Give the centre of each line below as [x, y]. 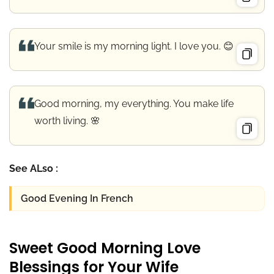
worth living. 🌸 [67, 120]
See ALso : [34, 168]
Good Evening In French [77, 199]
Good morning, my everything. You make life [134, 103]
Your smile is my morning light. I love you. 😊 [134, 46]
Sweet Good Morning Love [105, 248]
